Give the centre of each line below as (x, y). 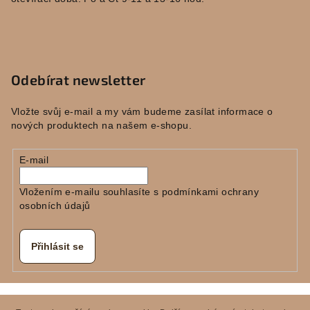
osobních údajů (55, 206)
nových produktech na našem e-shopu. (101, 126)
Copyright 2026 (54, 299)
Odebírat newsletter (79, 80)
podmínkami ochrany (210, 192)
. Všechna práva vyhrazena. (227, 299)
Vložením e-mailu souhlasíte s (90, 192)
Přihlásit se (57, 247)
